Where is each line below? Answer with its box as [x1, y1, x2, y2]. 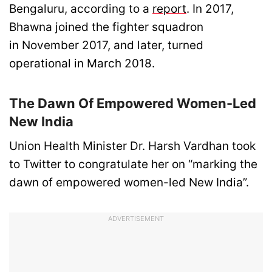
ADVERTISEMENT [108, 214, 164, 223]
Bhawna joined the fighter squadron [9, 20, 203, 35]
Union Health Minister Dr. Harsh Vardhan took [9, 138, 256, 153]
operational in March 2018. [9, 56, 155, 71]
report [152, 2, 186, 16]
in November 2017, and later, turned [9, 38, 203, 53]
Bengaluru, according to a [9, 2, 152, 16]
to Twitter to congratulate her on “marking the [9, 157, 257, 171]
